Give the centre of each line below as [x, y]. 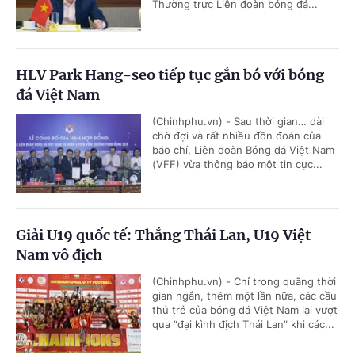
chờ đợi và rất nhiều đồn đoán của [237, 136]
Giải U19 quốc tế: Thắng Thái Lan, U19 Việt [163, 235]
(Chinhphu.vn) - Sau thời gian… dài [238, 121]
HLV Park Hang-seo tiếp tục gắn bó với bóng [170, 75]
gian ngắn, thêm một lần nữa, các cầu [244, 296]
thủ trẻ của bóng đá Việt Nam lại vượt [245, 310]
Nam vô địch [59, 255]
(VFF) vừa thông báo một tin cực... [237, 164]
